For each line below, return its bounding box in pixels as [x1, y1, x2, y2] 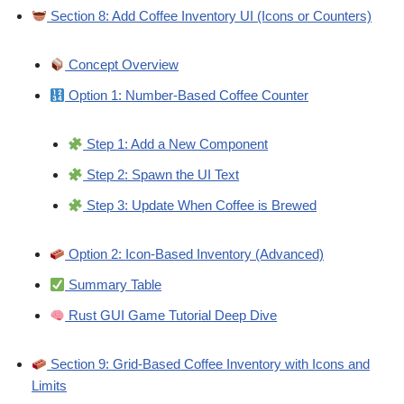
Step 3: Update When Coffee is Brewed [83, 197, 317, 214]
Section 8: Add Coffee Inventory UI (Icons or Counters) [47, 8, 372, 24]
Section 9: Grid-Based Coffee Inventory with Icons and [47, 356, 371, 372]
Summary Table [65, 277, 162, 293]
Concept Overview [65, 57, 179, 73]
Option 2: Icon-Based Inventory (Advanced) [65, 246, 325, 262]
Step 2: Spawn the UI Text [83, 167, 240, 183]
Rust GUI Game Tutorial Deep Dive [65, 308, 278, 324]
